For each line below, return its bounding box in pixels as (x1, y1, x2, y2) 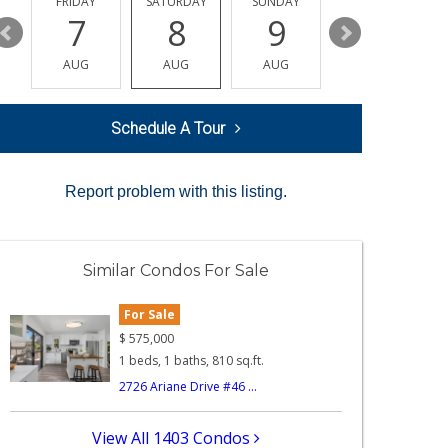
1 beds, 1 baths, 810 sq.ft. (119, 351, 265, 369)
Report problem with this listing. (65, 183, 287, 201)
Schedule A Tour (111, 119, 225, 139)
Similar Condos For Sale (83, 261, 269, 281)
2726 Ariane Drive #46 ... (119, 377, 258, 395)
